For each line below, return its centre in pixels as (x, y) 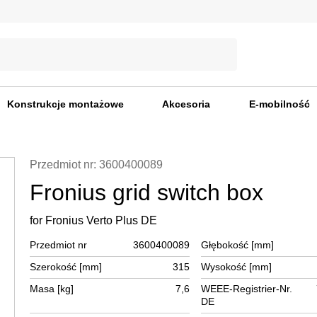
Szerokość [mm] (65, 266)
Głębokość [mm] (237, 244)
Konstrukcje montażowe (65, 104)
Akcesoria (186, 104)
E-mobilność (279, 104)
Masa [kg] (51, 288)
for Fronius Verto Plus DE (93, 220)
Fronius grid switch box (146, 192)
